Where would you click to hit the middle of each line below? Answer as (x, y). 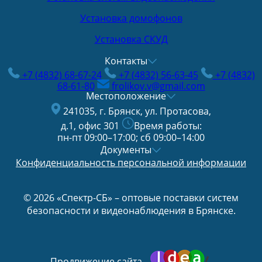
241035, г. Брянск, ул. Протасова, (136, 111)
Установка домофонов (131, 18)
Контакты (126, 61)
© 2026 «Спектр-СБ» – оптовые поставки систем (131, 198)
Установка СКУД (131, 39)
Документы (126, 150)
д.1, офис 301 (91, 126)
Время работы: (168, 126)
